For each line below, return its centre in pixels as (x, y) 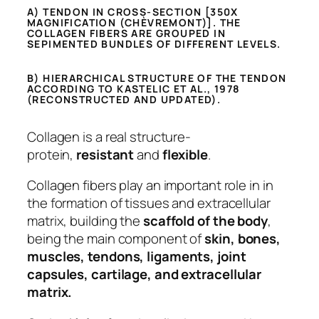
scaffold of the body (204, 221)
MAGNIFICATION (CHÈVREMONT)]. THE (134, 23)
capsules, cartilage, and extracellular (145, 274)
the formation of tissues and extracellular (149, 203)
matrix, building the (84, 221)
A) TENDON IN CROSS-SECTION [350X (133, 12)
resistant (105, 154)
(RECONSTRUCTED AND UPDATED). (124, 100)
